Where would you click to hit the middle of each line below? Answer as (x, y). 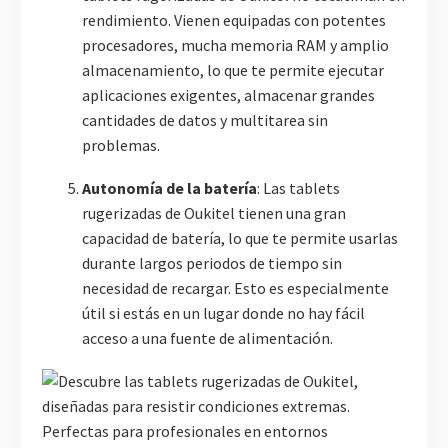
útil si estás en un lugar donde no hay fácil (223, 312)
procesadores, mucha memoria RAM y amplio (235, 45)
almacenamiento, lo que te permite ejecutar (233, 70)
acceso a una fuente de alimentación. (207, 337)
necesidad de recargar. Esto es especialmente (235, 287)
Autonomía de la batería (169, 187)
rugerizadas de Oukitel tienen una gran (214, 212)
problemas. (121, 145)
